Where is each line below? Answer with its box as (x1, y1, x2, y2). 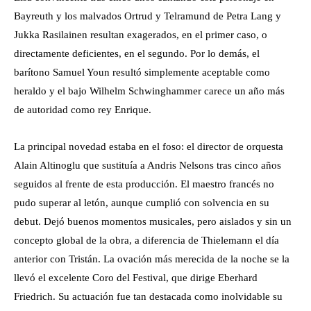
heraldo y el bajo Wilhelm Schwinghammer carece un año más (14, 85, 285, 96)
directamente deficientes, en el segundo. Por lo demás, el (14, 48, 260, 59)
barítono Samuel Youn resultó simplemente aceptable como (14, 67, 270, 78)
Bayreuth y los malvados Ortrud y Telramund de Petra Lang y (14, 10, 281, 22)
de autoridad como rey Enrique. (14, 104, 151, 115)
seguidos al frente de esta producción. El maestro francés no (14, 178, 274, 190)
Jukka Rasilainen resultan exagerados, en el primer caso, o (14, 29, 267, 40)
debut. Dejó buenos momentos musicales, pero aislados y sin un (14, 216, 292, 227)
